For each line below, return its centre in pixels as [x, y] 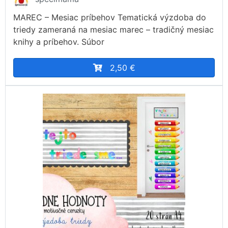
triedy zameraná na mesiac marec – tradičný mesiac [113, 29]
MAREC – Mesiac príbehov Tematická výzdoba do [110, 17]
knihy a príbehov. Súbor [59, 41]
